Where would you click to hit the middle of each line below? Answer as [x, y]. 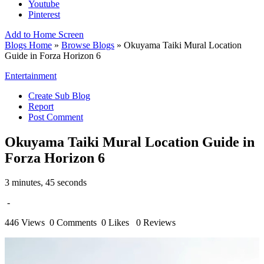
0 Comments [74, 223]
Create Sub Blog [59, 95]
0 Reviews [156, 223]
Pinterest [44, 14]
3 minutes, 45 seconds [46, 183]
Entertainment [31, 75]
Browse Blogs [88, 45]
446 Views [26, 223]
